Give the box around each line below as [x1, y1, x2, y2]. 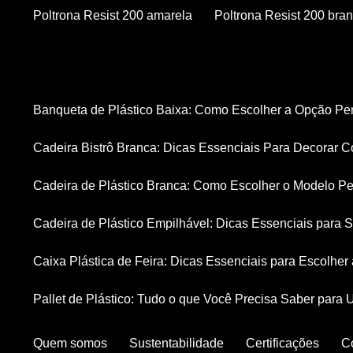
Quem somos [43, 336, 107, 350]
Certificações [255, 336, 319, 350]
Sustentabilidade [138, 336, 224, 350]
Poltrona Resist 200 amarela [42, 9, 192, 22]
